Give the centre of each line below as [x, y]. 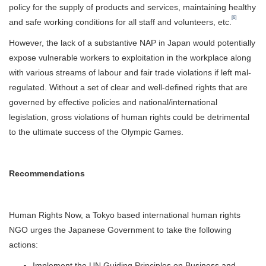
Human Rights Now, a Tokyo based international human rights [125, 215]
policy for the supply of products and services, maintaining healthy [132, 7]
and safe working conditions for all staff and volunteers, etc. [120, 22]
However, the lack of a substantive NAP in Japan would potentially [132, 42]
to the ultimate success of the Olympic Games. [96, 132]
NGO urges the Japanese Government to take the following [120, 229]
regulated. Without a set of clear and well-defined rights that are [128, 87]
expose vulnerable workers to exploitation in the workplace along [130, 57]
